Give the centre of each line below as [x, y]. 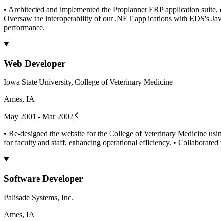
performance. [24, 27]
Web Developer [35, 63]
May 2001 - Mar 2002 [38, 117]
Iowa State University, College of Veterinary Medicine [88, 82]
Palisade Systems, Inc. [38, 197]
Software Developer [43, 178]
